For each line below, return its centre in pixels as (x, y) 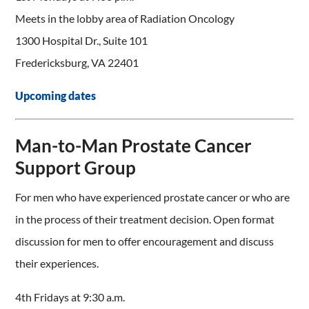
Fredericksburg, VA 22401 (77, 62)
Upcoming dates (56, 96)
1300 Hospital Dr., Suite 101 (82, 40)
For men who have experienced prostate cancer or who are (153, 197)
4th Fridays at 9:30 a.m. (70, 297)
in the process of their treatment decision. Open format (145, 219)
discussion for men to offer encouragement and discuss (145, 241)
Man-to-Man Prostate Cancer (134, 146)
